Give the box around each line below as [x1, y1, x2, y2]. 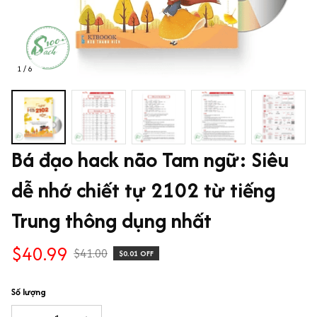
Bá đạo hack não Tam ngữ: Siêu [11, 144, 289, 175]
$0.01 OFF [119, 248, 154, 260]
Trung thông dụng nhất [11, 204, 212, 236]
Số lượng [11, 284, 46, 299]
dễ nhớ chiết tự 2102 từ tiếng [11, 174, 275, 205]
